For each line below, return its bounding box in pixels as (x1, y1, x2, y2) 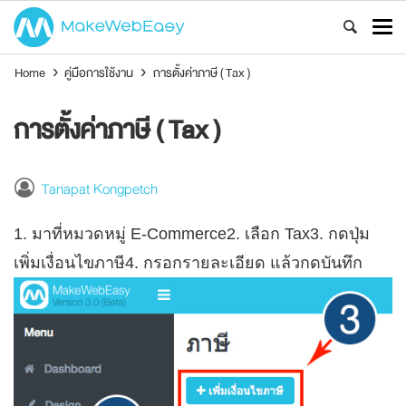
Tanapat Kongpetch (41, 178, 158, 202)
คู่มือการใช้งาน (64, 62, 134, 83)
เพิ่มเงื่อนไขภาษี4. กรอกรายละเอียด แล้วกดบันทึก (14, 254, 362, 273)
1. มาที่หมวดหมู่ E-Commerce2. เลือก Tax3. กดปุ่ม (14, 225, 370, 244)
